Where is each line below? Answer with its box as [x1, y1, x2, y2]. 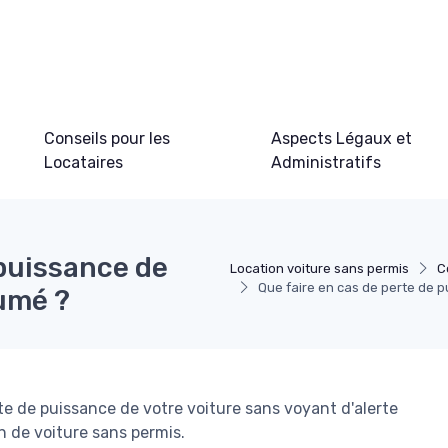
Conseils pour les [43, 129, 170, 149]
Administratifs [270, 153, 381, 173]
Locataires [43, 153, 123, 173]
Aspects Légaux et [270, 129, 412, 149]
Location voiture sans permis [230, 261, 410, 277]
